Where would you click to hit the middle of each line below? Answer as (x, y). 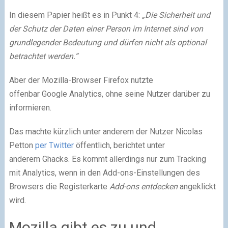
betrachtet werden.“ (43, 56)
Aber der (25, 80)
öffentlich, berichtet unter (119, 145)
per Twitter (54, 145)
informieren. (30, 107)
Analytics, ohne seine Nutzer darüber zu (138, 94)
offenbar (25, 94)
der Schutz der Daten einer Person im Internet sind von (106, 28)
